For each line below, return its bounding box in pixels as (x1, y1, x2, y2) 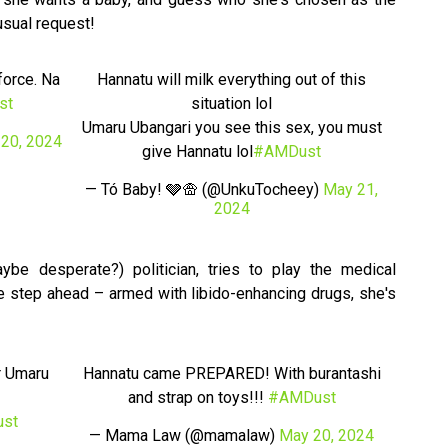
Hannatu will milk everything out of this (97, 70, 366, 90)
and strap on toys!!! (127, 388, 268, 408)
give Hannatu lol (142, 142, 253, 162)
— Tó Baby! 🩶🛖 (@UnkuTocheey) (85, 180, 323, 200)
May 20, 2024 (279, 426, 374, 446)
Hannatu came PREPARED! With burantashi (82, 364, 381, 384)
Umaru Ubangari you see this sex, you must (81, 118, 382, 138)
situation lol (191, 94, 272, 114)
